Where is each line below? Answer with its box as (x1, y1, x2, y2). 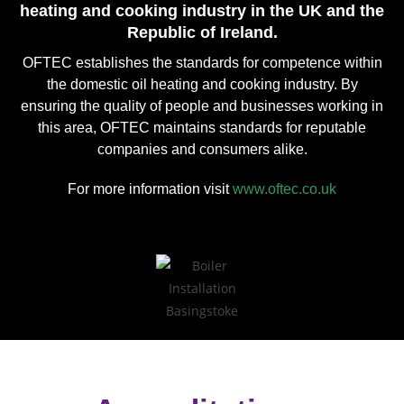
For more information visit (68, 180, 233, 197)
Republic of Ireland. (126, 23, 278, 41)
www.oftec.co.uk (233, 180, 336, 197)
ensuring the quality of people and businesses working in (21, 97, 383, 114)
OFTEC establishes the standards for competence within (22, 54, 382, 70)
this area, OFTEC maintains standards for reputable (38, 119, 366, 135)
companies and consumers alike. (96, 141, 308, 157)
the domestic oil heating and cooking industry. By (46, 76, 358, 92)
